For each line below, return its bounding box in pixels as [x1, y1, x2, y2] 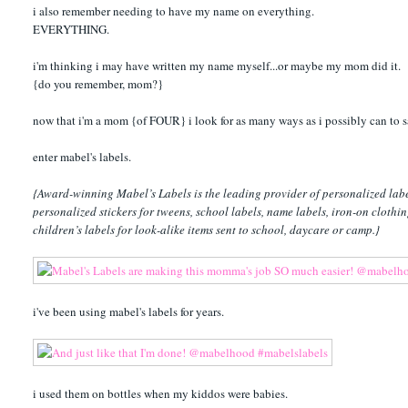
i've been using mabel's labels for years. [33, 302, 225, 320]
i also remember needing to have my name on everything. [33, 2, 315, 19]
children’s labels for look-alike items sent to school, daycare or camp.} [33, 220, 381, 238]
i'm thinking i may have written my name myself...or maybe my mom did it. [33, 56, 402, 74]
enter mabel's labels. [33, 148, 132, 165]
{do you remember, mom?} [33, 75, 164, 92]
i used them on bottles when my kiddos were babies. [33, 384, 289, 402]
